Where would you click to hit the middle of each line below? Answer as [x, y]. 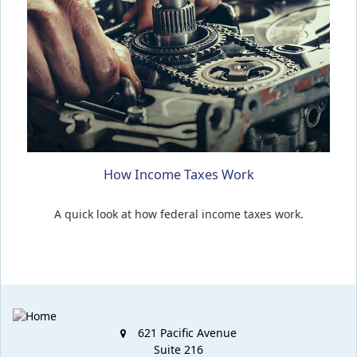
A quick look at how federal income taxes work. [178, 214]
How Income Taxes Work [178, 174]
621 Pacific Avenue [187, 332]
